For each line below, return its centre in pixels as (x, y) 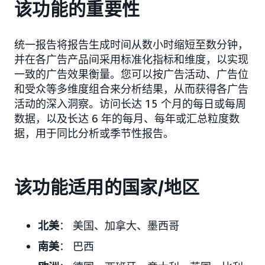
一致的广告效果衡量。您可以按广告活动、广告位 (131, 74)
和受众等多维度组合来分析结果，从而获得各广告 (131, 88)
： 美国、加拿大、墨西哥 (119, 225)
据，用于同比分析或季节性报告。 (94, 133)
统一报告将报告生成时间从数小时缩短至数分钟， (131, 44)
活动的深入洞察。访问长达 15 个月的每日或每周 (130, 103)
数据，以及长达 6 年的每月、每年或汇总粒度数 (127, 118)
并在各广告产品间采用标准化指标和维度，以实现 (131, 59)
